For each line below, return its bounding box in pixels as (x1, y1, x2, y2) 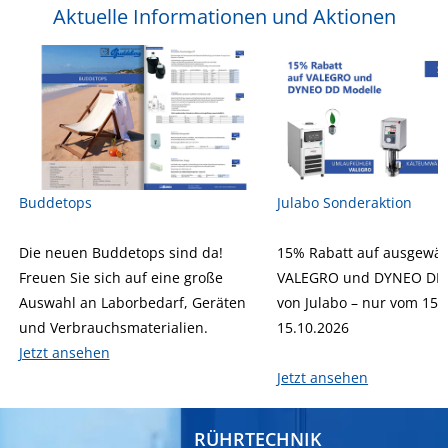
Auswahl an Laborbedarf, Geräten (18, 292, 246, 312)
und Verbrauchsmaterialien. (18, 317, 208, 337)
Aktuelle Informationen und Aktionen (52, 3, 396, 31)
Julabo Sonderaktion (277, 192, 413, 212)
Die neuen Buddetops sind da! (18, 242, 223, 262)
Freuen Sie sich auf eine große (18, 267, 223, 287)
